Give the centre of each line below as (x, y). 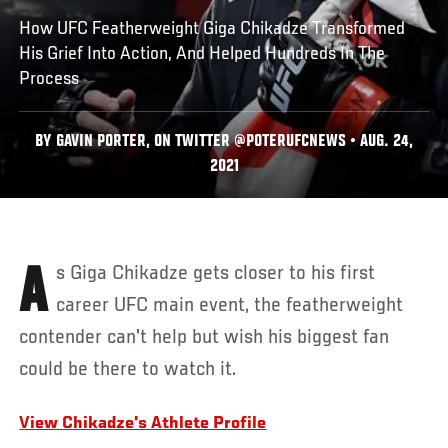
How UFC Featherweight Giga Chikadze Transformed (212, 28)
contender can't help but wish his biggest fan (204, 337)
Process (49, 78)
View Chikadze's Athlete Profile (143, 423)
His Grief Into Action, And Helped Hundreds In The (202, 53)
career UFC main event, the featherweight (230, 305)
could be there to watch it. (128, 369)
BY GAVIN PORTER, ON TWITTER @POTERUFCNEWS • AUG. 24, (224, 142)
